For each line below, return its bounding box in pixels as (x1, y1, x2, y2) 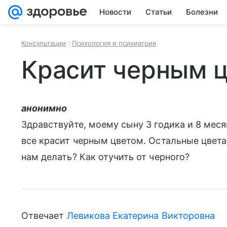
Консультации (21, 39, 66, 47)
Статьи (145, 7, 172, 17)
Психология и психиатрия (72, 39, 156, 47)
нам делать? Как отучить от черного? (21, 152, 190, 162)
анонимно (21, 103, 67, 113)
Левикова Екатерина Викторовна (66, 210, 215, 221)
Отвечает (21, 210, 67, 221)
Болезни (186, 7, 218, 17)
